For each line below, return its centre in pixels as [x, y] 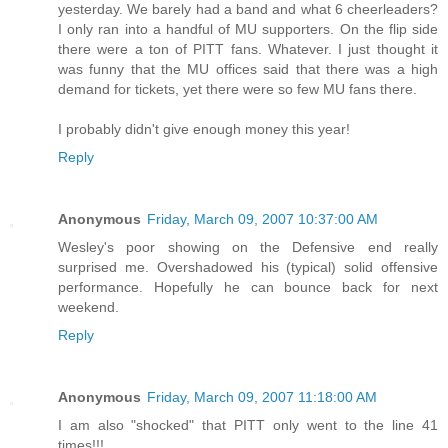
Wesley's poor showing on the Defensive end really [248, 246]
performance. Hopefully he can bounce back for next [248, 286]
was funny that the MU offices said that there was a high [248, 68]
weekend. [88, 306]
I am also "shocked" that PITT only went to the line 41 [248, 424]
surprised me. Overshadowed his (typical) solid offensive [248, 266]
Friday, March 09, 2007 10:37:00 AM [262, 218]
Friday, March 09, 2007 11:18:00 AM [262, 396]
